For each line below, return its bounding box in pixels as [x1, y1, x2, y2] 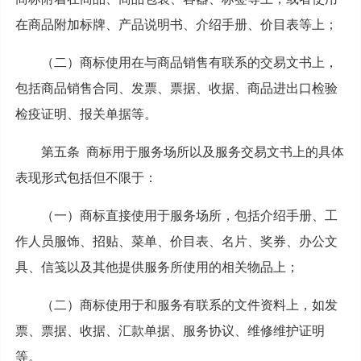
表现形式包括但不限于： [15, 170, 157, 185]
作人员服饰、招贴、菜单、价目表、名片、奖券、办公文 [15, 234, 338, 248]
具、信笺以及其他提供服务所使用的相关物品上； [15, 259, 299, 274]
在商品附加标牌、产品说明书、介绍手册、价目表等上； [15, 17, 338, 31]
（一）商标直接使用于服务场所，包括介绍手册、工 [40, 208, 338, 222]
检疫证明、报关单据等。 [15, 106, 157, 121]
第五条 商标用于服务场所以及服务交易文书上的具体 [40, 144, 344, 159]
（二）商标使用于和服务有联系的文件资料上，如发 [40, 297, 338, 312]
